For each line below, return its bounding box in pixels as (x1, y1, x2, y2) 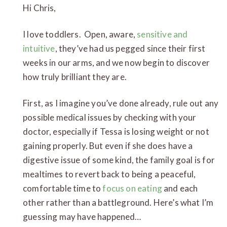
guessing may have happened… (23, 211, 141, 222)
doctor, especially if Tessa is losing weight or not (23, 126, 209, 137)
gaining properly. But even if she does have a (23, 140, 193, 151)
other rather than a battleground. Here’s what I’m (23, 197, 214, 208)
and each (164, 182, 198, 194)
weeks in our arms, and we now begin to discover (23, 57, 210, 68)
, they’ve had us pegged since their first (55, 43, 206, 54)
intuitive (23, 43, 55, 54)
